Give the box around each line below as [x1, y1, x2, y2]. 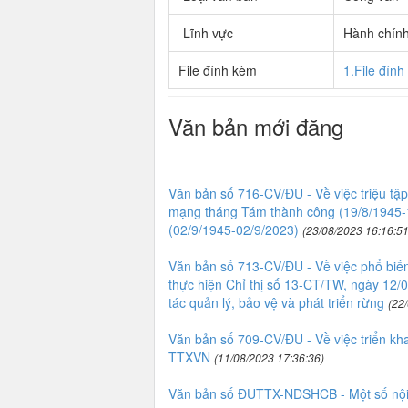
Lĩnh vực [182, 24, 233, 42]
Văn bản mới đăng [168, 110, 343, 142]
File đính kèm [178, 61, 257, 79]
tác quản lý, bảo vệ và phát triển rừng [168, 293, 384, 311]
